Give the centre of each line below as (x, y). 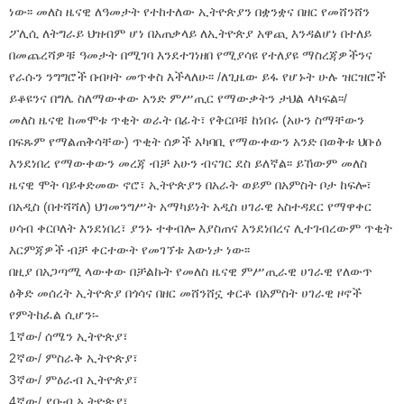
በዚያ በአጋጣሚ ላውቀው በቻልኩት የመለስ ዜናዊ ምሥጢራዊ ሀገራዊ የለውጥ (191, 271)
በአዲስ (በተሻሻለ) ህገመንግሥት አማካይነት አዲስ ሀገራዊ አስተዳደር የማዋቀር (190, 206)
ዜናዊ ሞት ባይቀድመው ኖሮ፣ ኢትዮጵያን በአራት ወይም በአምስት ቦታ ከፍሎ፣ (190, 184)
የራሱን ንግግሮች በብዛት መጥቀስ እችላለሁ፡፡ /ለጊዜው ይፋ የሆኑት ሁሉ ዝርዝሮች (197, 76)
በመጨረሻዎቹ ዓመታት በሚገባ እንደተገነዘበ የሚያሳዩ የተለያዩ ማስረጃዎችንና (191, 55)
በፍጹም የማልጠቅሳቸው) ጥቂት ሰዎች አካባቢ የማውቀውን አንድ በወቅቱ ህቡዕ (195, 141)
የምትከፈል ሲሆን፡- (54, 314)
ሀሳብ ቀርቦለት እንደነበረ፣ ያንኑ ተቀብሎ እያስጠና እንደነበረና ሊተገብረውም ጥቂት (201, 228)
